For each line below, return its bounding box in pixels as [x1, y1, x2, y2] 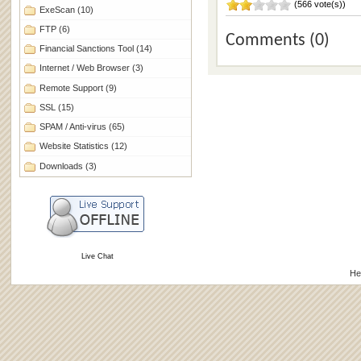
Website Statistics [39, 141, 111, 151]
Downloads [39, 160, 85, 171]
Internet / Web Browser [39, 63, 132, 73]
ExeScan [39, 4, 77, 15]
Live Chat [81, 251, 114, 260]
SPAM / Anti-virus [39, 122, 109, 132]
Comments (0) [225, 31, 330, 51]
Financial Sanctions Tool [39, 44, 136, 54]
